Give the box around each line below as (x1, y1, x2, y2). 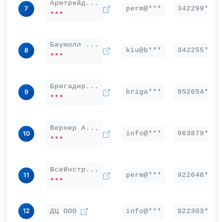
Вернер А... (50, 124, 99, 132)
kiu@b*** (126, 46, 162, 55)
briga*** (126, 88, 162, 96)
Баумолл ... (50, 41, 99, 49)
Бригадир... (50, 82, 99, 91)
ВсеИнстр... (50, 166, 99, 174)
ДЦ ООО (50, 207, 77, 216)
